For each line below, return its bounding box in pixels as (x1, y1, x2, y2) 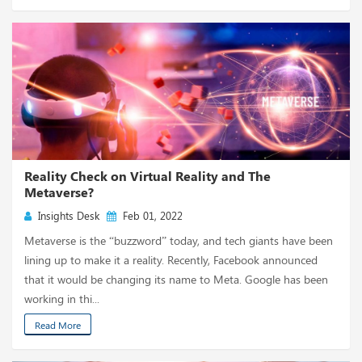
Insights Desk (32, 208, 99, 222)
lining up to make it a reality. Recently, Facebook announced (24, 252, 318, 267)
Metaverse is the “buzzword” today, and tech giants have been (24, 233, 333, 248)
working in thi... (24, 291, 99, 306)
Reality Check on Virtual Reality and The (24, 167, 271, 184)
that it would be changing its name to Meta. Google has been (24, 271, 328, 287)
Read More (35, 318, 81, 331)
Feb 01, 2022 (116, 208, 183, 222)
